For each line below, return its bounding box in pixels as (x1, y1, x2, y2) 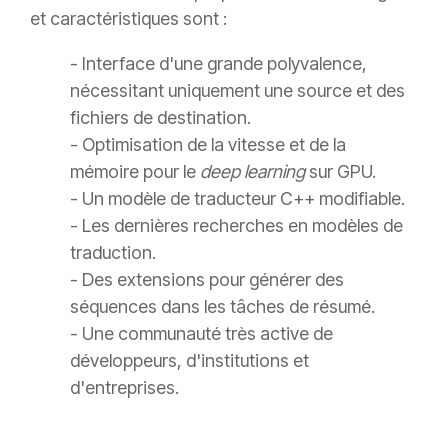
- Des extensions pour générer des (70, 269, 344, 291)
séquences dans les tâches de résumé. (70, 296, 375, 318)
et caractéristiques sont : (30, 8, 227, 30)
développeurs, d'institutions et (70, 350, 309, 372)
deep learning (200, 161, 305, 183)
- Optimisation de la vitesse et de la (70, 134, 346, 156)
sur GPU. (305, 161, 376, 183)
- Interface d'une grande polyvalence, (70, 53, 367, 75)
